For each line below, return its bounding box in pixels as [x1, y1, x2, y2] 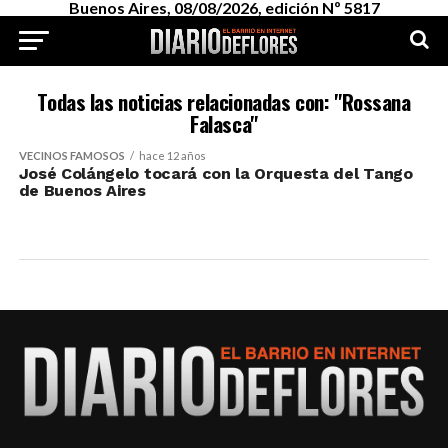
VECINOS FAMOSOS [18, 149, 125, 162]
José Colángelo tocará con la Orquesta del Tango [18, 164, 413, 183]
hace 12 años [138, 149, 206, 162]
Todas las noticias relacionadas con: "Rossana [37, 86, 411, 117]
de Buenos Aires [18, 181, 146, 200]
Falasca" [190, 108, 258, 139]
